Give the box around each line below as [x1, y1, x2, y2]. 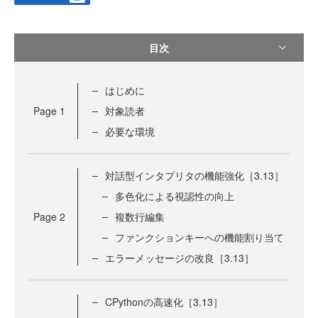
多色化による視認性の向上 [115, 189, 234, 204]
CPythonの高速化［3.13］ [105, 295, 223, 309]
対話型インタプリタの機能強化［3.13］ [105, 168, 284, 183]
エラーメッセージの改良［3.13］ [105, 251, 254, 265]
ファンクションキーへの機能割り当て [115, 230, 284, 245]
